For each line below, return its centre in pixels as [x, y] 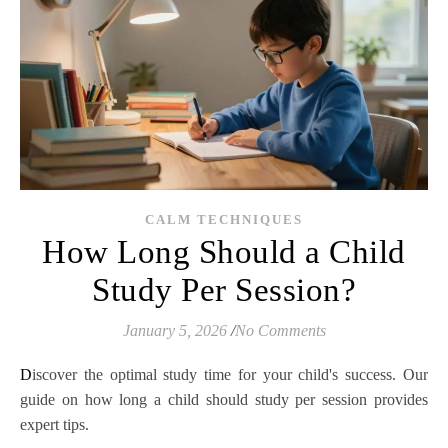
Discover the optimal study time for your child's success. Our [26, 375]
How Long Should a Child [224, 252]
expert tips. [54, 425]
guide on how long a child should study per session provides [224, 400]
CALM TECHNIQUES [224, 220]
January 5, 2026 [174, 331]
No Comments [280, 331]
